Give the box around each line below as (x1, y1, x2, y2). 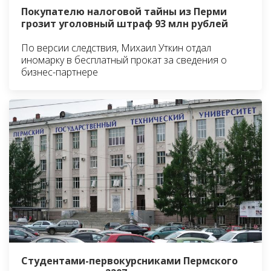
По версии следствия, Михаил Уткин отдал (21, 41, 211, 54)
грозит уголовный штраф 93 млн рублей (21, 16, 228, 30)
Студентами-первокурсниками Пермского (21, 253, 238, 267)
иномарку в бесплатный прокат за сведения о (21, 53, 227, 67)
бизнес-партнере (21, 65, 98, 79)
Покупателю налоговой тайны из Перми (21, 4, 227, 18)
